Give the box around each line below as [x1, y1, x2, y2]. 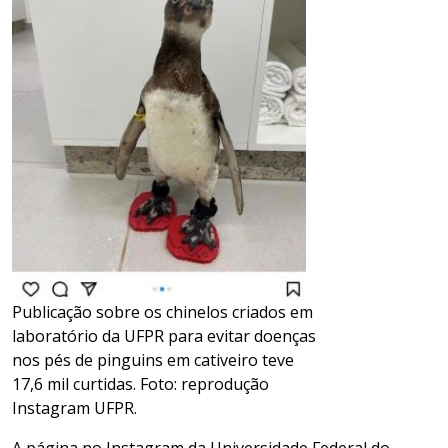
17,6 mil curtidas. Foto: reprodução [12, 373, 269, 396]
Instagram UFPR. [12, 397, 137, 420]
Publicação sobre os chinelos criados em [12, 301, 313, 324]
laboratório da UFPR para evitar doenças [12, 325, 316, 348]
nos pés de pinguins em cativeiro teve [12, 349, 294, 372]
